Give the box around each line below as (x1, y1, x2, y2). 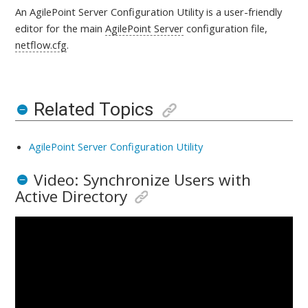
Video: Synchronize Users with (33, 169, 251, 191)
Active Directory (15, 186, 128, 208)
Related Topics (33, 98, 153, 121)
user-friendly (224, 5, 283, 19)
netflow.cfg (15, 38, 67, 52)
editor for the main (15, 21, 106, 36)
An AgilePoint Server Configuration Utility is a (15, 5, 225, 19)
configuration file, (184, 21, 268, 36)
